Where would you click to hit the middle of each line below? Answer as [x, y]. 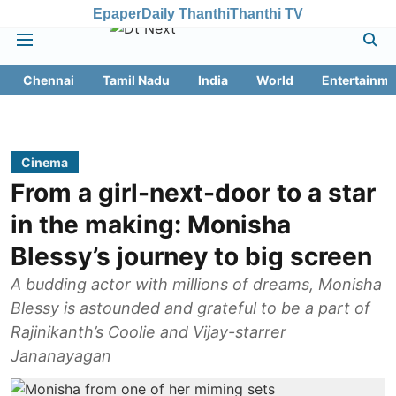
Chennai [49, 80]
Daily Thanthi [186, 13]
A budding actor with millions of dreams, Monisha [196, 284]
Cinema [45, 162]
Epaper [117, 13]
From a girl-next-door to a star [193, 193]
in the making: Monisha [151, 225]
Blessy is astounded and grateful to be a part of [190, 308]
